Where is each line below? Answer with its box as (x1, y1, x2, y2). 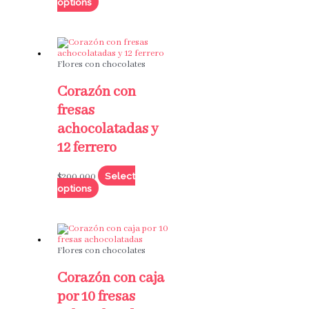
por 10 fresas (57, 288, 135, 307)
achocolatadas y (57, 120, 159, 139)
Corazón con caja (57, 269, 164, 288)
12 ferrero (57, 139, 117, 158)
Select (104, 170, 135, 181)
